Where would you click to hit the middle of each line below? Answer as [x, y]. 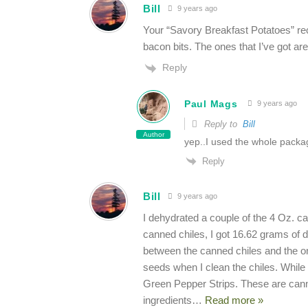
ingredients [167, 300]
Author [153, 134]
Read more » [234, 300]
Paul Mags [211, 103]
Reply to [222, 124]
